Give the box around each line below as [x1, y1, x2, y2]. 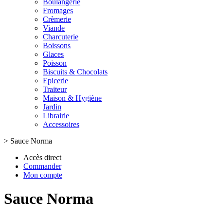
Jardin [43, 103, 61, 111]
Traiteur [43, 85, 67, 93]
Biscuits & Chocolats [43, 68, 108, 76]
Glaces [43, 50, 64, 58]
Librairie [43, 111, 69, 120]
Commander [23, 162, 61, 170]
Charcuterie [43, 33, 78, 41]
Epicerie [43, 76, 68, 85]
